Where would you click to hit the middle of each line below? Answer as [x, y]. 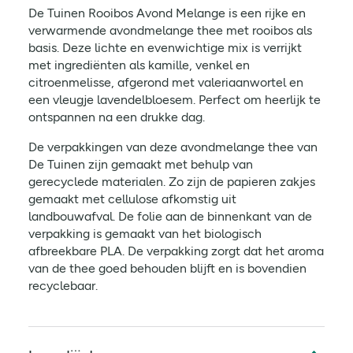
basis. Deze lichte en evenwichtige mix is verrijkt [165, 48]
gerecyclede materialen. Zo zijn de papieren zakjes [172, 182]
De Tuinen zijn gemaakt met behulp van [141, 164]
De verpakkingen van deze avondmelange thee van [173, 147]
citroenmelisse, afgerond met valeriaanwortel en [166, 82]
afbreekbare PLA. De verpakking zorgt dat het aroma [176, 251]
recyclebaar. [63, 286]
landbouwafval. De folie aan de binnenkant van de [170, 216]
